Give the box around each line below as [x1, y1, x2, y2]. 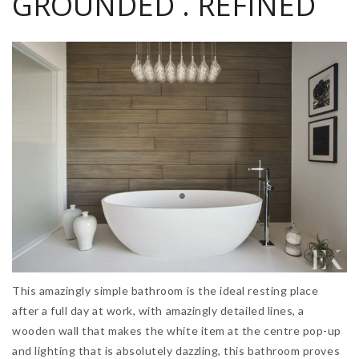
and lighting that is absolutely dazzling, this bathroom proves [12, 343, 341, 357]
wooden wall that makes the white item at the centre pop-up [12, 323, 341, 337]
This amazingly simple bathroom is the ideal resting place [12, 283, 319, 297]
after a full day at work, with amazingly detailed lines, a [12, 303, 305, 317]
